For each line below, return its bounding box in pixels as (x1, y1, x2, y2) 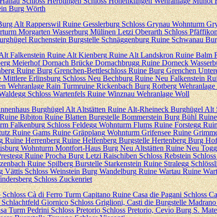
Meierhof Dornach (12, 59, 69, 67)
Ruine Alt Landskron (109, 51, 173, 59)
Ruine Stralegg (143, 159, 189, 168)
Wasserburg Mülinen (52, 28, 116, 36)
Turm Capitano (64, 190, 110, 199)
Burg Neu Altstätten (103, 144, 164, 152)
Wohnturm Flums (99, 121, 152, 129)
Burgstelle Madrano (155, 198, 216, 206)
